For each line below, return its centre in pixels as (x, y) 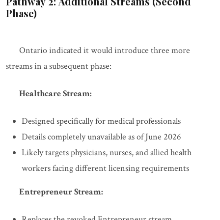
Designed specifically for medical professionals (101, 121)
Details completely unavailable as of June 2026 (101, 137)
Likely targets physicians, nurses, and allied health (107, 153)
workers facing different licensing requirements (105, 168)
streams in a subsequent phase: (59, 66)
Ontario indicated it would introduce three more (105, 51)
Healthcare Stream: (55, 94)
